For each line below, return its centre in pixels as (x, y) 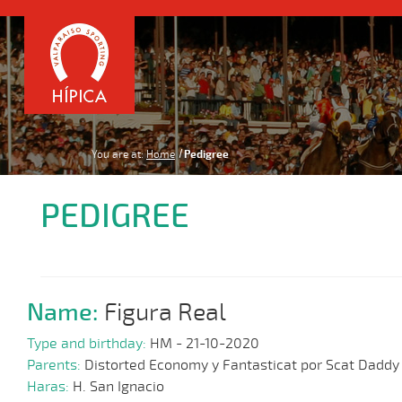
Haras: (50, 387)
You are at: (118, 154)
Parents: (56, 366)
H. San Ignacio (118, 387)
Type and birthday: (88, 344)
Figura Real (165, 312)
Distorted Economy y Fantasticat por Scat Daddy (242, 366)
